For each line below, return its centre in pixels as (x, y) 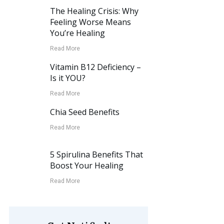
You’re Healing (78, 33)
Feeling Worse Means (91, 22)
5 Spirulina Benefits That (97, 154)
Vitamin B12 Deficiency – (96, 67)
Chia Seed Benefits (85, 112)
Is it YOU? (68, 78)
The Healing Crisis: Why (94, 11)
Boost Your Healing (87, 165)
